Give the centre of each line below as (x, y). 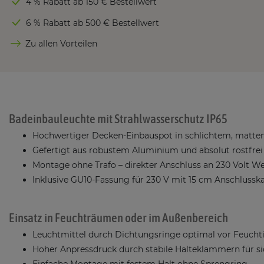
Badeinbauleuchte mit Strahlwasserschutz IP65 (118, 119)
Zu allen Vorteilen (61, 44)
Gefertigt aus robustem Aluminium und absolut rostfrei (148, 151)
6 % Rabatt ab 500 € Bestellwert (93, 23)
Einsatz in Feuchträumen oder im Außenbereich (118, 218)
